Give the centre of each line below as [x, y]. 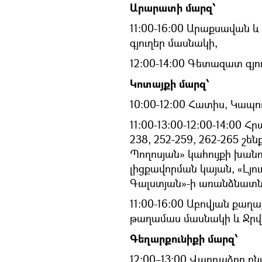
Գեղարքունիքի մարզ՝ [184, 239]
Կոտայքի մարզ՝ [170, 84]
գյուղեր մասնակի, [174, 42]
